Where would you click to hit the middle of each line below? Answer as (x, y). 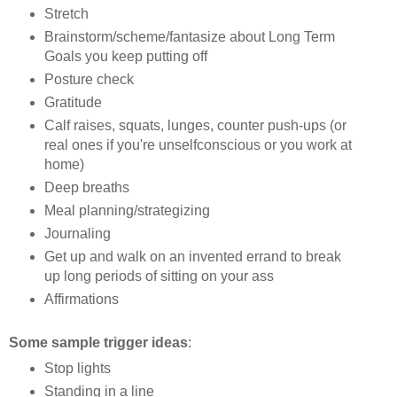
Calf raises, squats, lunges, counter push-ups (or (195, 126)
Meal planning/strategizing (127, 211)
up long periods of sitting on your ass (159, 276)
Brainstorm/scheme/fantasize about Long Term (189, 37)
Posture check (89, 80)
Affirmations (81, 300)
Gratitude (73, 103)
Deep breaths (86, 188)
